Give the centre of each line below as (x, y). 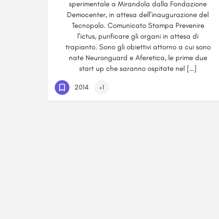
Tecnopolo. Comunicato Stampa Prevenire (138, 25)
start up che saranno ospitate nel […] (138, 68)
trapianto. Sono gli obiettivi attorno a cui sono (138, 47)
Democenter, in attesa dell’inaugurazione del (138, 15)
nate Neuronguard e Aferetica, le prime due (138, 58)
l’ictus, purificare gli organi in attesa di (138, 36)
